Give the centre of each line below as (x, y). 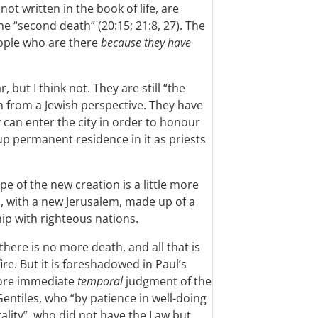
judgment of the (167, 281)
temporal (100, 281)
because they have (146, 43)
